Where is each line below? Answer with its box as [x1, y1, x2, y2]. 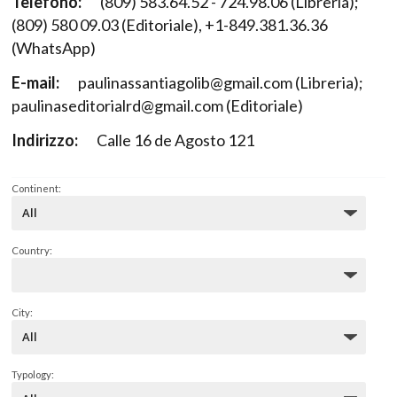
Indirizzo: [12, 129, 78, 150]
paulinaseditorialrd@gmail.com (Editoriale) [12, 95, 303, 115]
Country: [12, 245, 52, 257]
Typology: [12, 369, 54, 381]
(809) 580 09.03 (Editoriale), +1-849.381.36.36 [12, 14, 328, 35]
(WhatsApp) [12, 37, 96, 58]
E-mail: [12, 72, 59, 92]
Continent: [12, 183, 61, 195]
